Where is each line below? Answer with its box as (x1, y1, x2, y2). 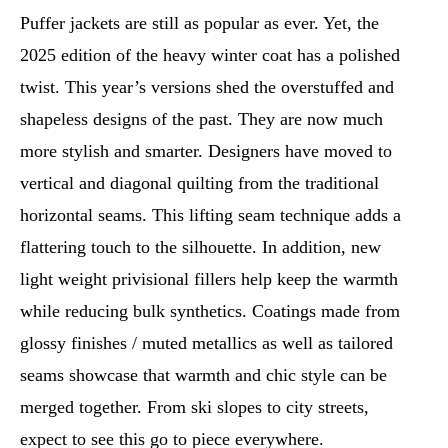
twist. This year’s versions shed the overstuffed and (20, 77, 394, 98)
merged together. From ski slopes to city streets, (20, 397, 369, 418)
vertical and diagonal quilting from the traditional (20, 173, 379, 194)
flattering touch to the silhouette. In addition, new (20, 237, 381, 258)
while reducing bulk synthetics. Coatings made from (20, 301, 400, 322)
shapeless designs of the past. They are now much (20, 109, 383, 130)
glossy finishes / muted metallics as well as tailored (20, 333, 393, 354)
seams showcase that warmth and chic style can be (20, 365, 387, 386)
